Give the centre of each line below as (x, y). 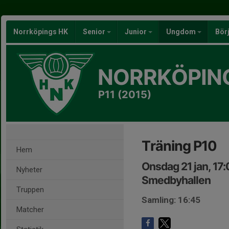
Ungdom (182, 32)
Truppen (30, 190)
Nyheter (29, 170)
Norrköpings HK (41, 32)
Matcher (30, 210)
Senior (95, 32)
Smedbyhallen (176, 180)
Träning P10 (179, 146)
